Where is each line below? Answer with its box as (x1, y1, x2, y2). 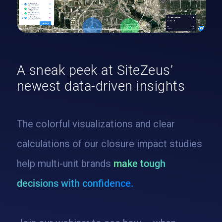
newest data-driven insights (16, 78, 185, 95)
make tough (113, 158, 166, 170)
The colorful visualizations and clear (16, 118, 175, 130)
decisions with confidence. (16, 177, 134, 190)
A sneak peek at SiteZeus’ (16, 62, 173, 79)
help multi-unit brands (16, 158, 113, 170)
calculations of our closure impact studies (16, 138, 202, 150)
